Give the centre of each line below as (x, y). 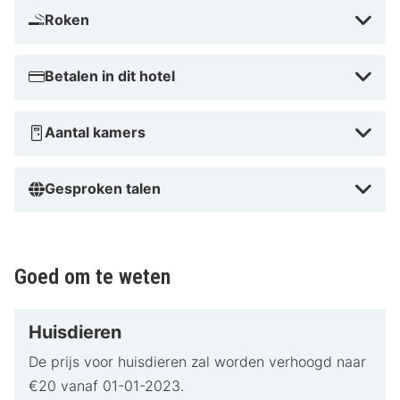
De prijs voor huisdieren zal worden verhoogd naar (197, 362)
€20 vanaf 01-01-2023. (106, 386)
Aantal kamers (95, 133)
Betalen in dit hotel (110, 76)
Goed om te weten (92, 277)
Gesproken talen (103, 189)
